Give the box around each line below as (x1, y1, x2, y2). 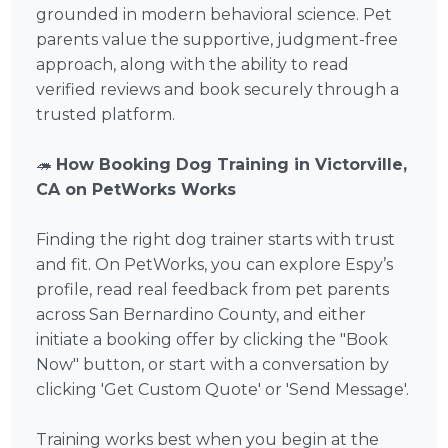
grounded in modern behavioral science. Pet (36, 5, 393, 25)
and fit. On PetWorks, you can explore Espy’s (36, 255, 394, 275)
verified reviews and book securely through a (36, 80, 400, 100)
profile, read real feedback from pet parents (36, 280, 390, 300)
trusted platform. (36, 105, 176, 125)
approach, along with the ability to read (36, 55, 350, 75)
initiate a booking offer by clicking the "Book (36, 330, 389, 350)
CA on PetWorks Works (36, 180, 237, 200)
